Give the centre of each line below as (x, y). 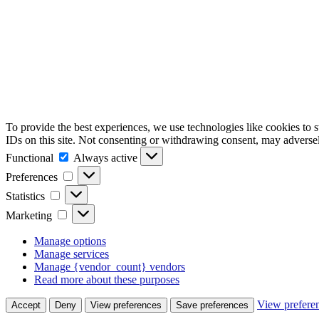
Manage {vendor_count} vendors (110, 266)
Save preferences (212, 305)
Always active (107, 157)
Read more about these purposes (107, 279)
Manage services (72, 253)
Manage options (70, 241)
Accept (26, 305)
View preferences (126, 305)
